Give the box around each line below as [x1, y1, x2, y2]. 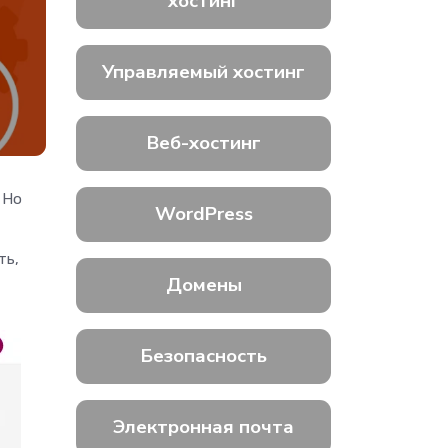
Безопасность [140, 343, 267, 370]
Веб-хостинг [146, 130, 261, 157]
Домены [165, 272, 242, 299]
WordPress [154, 201, 253, 228]
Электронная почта [113, 414, 294, 441]
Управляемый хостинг [102, 59, 305, 86]
